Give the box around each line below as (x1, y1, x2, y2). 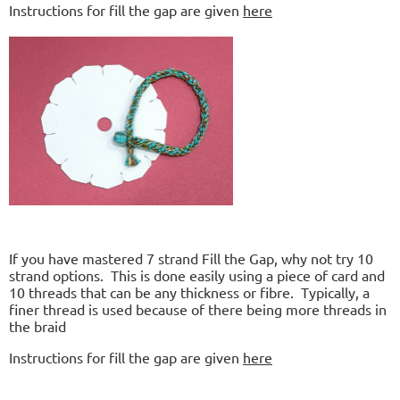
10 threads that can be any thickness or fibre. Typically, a (9, 282, 370, 301)
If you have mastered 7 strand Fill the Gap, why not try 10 (9, 248, 373, 267)
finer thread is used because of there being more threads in (9, 299, 387, 318)
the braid (9, 316, 66, 335)
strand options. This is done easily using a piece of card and (9, 265, 385, 284)
